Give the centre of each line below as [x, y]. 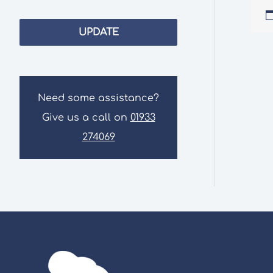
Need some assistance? [98, 98]
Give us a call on [86, 117]
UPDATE [98, 32]
